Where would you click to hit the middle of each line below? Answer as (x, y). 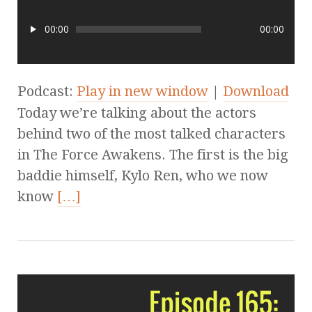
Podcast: (47, 92)
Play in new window (142, 92)
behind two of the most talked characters (151, 134)
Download (256, 92)
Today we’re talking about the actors (137, 113)
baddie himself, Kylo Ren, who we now (143, 176)
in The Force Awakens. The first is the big (153, 155)
